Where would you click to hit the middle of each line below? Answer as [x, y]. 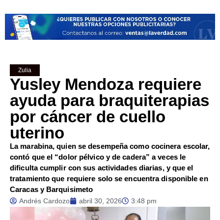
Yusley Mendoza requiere [106, 84]
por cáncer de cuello [88, 116]
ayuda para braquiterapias [110, 100]
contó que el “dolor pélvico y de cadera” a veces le [98, 157]
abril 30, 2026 [100, 201]
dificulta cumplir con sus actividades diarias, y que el [102, 167]
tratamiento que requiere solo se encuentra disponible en [109, 178]
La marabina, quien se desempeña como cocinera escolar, [110, 146]
